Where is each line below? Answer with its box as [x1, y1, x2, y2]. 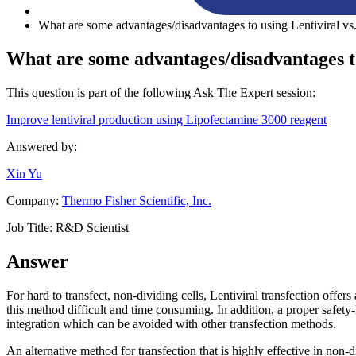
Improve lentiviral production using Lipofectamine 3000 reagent [6, 112, 327, 126]
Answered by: [6, 139, 77, 153]
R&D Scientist [56, 220, 129, 234]
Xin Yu [6, 166, 42, 180]
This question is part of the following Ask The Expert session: [6, 85, 315, 99]
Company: [6, 193, 62, 207]
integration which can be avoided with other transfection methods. [6, 316, 336, 331]
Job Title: [6, 220, 56, 234]
